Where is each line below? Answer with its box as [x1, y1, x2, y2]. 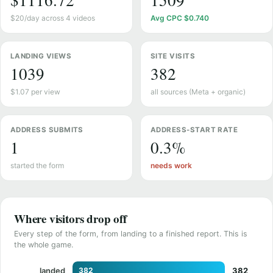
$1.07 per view [10, 87, 60, 96]
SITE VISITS [151, 52, 196, 60]
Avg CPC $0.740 [151, 13, 209, 23]
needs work [151, 161, 192, 170]
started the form [10, 161, 64, 170]
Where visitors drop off [14, 210, 127, 227]
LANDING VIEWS [10, 52, 71, 60]
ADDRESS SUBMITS [10, 126, 83, 134]
